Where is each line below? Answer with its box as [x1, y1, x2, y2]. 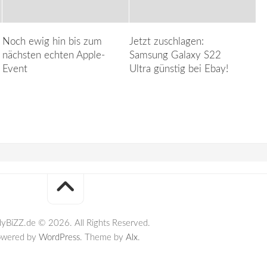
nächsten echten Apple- [2, 49, 105, 60]
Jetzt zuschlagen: [129, 36, 204, 46]
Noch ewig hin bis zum [2, 36, 102, 46]
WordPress [39, 232, 80, 242]
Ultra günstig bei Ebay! [129, 63, 229, 74]
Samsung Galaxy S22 [129, 49, 222, 60]
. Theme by [80, 232, 126, 242]
